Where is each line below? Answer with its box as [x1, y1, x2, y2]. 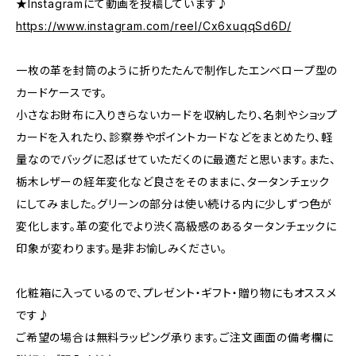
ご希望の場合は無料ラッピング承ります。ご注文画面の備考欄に [16, 331, 335, 344]
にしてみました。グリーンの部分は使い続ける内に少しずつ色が [16, 197, 333, 211]
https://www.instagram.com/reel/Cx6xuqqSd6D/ [16, 19, 292, 33]
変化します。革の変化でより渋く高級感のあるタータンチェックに [16, 219, 338, 233]
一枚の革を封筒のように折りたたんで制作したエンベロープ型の [16, 64, 339, 77]
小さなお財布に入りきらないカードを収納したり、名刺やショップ [16, 108, 338, 122]
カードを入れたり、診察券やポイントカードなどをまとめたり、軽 [16, 130, 333, 144]
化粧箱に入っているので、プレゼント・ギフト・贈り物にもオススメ [16, 286, 337, 300]
